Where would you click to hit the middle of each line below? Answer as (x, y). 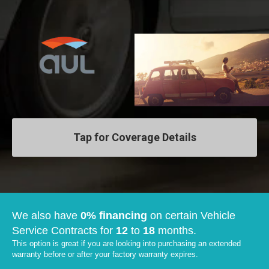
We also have (46, 215)
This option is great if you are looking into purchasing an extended (126, 243)
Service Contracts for (64, 230)
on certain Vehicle (191, 215)
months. (176, 230)
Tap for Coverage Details (134, 137)
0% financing (114, 215)
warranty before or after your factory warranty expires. (105, 254)
